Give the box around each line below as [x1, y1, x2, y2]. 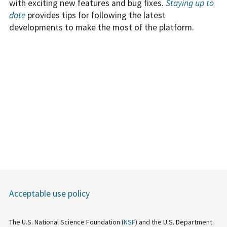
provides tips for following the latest [25, 10, 166, 21]
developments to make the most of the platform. [9, 22, 194, 33]
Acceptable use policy [9, 188, 90, 200]
